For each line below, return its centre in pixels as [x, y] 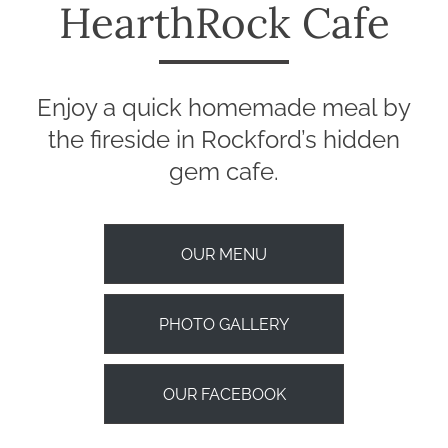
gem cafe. [224, 172]
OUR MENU [224, 255]
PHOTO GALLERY [224, 325]
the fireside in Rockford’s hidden [224, 140]
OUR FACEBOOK [224, 395]
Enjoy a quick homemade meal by [224, 108]
